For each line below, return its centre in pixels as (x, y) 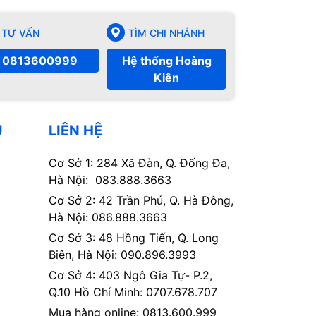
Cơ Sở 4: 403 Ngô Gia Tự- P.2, (130, 275)
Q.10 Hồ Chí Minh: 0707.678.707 (133, 292)
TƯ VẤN (20, 32)
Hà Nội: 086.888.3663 (108, 218)
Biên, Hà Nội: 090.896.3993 (122, 255)
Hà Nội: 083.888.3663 (110, 180)
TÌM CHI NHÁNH (166, 32)
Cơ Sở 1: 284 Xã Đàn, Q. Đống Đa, (139, 163)
